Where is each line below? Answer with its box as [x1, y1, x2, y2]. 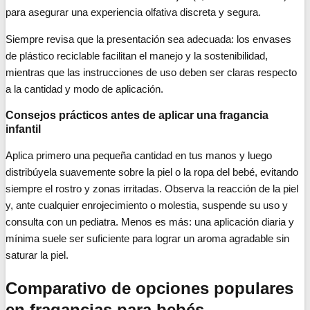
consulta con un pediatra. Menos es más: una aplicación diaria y [6, 216, 294, 228]
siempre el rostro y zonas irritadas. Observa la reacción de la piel [6, 183, 298, 195]
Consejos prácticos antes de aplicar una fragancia [6, 109, 268, 122]
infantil [6, 123, 41, 136]
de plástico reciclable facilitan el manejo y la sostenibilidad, [6, 50, 268, 62]
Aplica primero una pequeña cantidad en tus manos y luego [6, 149, 272, 162]
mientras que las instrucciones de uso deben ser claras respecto [6, 66, 297, 79]
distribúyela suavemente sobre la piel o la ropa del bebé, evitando [6, 166, 298, 179]
